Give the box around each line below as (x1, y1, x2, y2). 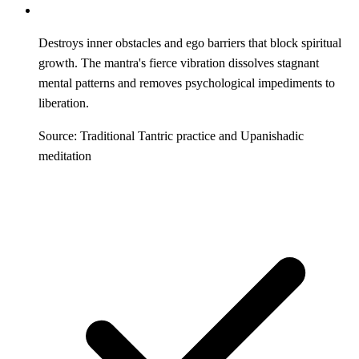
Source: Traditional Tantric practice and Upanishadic (38, 128, 304, 143)
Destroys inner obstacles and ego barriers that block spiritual (38, 35, 341, 50)
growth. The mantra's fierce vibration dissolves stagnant (38, 55, 319, 70)
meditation (38, 148, 91, 163)
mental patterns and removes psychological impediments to (38, 75, 335, 90)
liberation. (38, 95, 89, 110)
